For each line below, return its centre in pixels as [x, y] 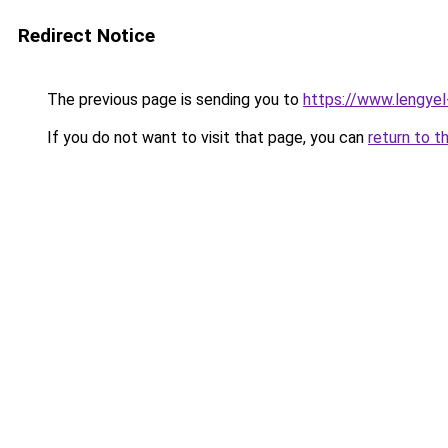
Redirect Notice [86, 35]
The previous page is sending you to [173, 99]
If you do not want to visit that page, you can [205, 137]
